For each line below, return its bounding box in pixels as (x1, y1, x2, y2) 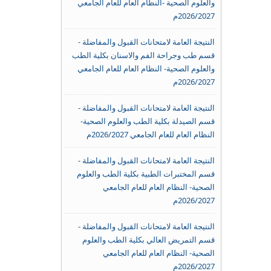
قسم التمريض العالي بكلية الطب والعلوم (82, 234, 215, 245)
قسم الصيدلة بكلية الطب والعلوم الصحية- (80, 116, 215, 126)
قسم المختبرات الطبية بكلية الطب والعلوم (76, 168, 215, 179)
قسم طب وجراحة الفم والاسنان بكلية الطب (71, 50, 215, 60)
